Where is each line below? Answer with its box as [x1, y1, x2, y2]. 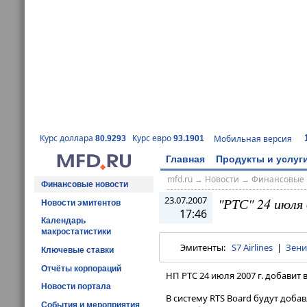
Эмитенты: [180, 241, 232, 254]
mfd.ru [167, 173, 193, 186]
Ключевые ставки [41, 245, 114, 255]
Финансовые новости [41, 179, 128, 189]
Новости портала [41, 282, 111, 292]
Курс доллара [40, 132, 95, 145]
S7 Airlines [232, 241, 273, 254]
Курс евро [132, 132, 173, 145]
